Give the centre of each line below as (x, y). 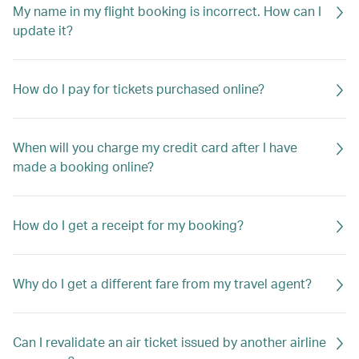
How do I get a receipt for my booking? (128, 225)
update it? (43, 30)
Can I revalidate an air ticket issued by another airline (169, 342)
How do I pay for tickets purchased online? (139, 89)
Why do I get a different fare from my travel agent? (162, 283)
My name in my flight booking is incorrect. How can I (167, 11)
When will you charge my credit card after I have (155, 147)
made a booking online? (83, 166)
